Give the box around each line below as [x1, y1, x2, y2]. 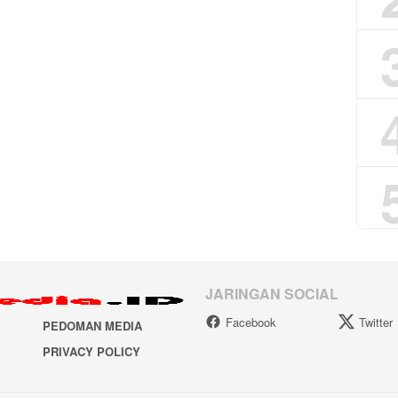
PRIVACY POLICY [42, 343, 140, 361]
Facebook [226, 313, 276, 330]
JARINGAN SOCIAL [205, 283, 338, 304]
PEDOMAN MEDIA [42, 317, 142, 335]
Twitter [359, 313, 394, 330]
